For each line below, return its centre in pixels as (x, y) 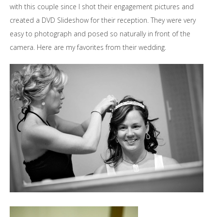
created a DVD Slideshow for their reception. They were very (103, 20)
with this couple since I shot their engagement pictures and (102, 7)
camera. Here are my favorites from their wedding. (88, 47)
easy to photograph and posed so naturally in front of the (100, 34)
